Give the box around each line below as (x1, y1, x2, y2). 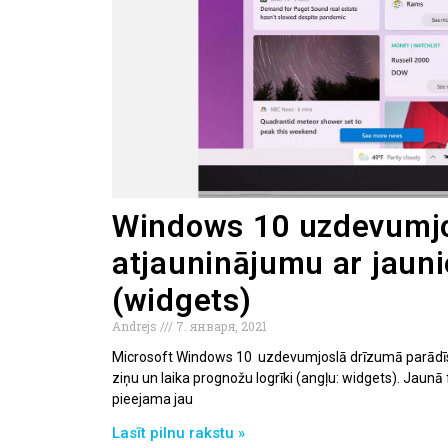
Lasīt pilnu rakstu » (112, 423, 245, 442)
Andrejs (112, 317, 160, 334)
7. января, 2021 (173, 317, 267, 334)
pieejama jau (112, 390, 193, 407)
